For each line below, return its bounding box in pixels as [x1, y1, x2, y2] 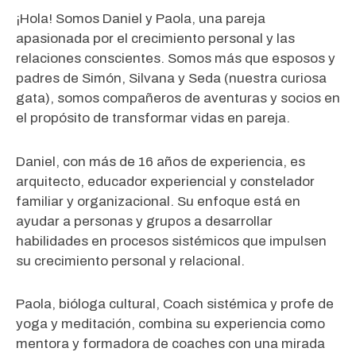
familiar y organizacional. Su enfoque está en [16, 193, 300, 209]
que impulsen [239, 233, 327, 249]
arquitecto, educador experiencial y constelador [16, 173, 315, 189]
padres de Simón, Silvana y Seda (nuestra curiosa [16, 70, 327, 86]
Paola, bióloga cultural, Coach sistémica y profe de [16, 296, 334, 312]
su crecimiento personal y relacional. [16, 253, 248, 269]
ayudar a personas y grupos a [16, 213, 205, 229]
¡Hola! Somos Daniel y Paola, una [16, 10, 226, 26]
